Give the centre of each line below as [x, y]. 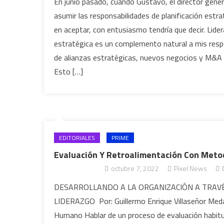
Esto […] [69, 71]
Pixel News [190, 168]
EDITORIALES [77, 138]
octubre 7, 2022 [135, 168]
